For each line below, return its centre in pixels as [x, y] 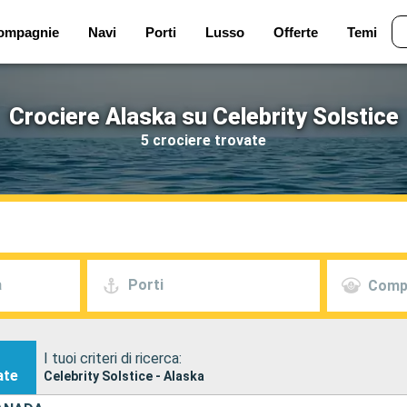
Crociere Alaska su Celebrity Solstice [203, 116]
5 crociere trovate [203, 140]
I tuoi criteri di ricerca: [113, 358]
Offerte [295, 32]
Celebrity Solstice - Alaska [124, 376]
